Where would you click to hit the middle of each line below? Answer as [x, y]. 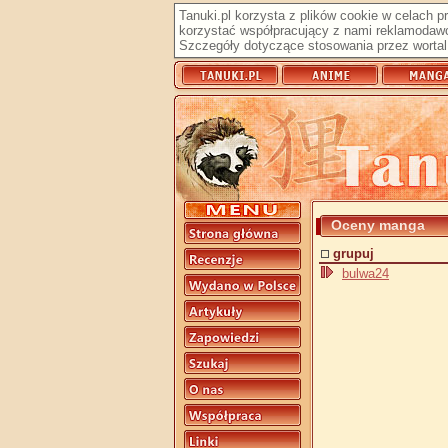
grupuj [353, 253]
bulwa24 [365, 273]
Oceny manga [378, 225]
